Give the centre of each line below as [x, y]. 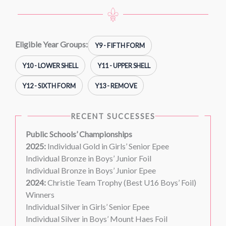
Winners [40, 195]
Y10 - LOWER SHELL [50, 65]
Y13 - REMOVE [116, 86]
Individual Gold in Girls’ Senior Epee [108, 146]
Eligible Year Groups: [51, 44]
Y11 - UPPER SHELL [124, 65]
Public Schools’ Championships [79, 134]
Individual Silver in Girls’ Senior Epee [88, 207]
